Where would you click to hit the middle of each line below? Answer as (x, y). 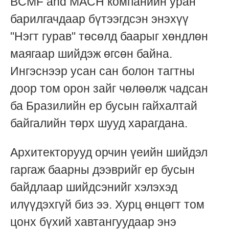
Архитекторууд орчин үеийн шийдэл (109, 152)
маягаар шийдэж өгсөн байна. (91, 53)
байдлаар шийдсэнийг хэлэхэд (94, 187)
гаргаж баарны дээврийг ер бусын (102, 170)
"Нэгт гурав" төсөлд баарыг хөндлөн (109, 36)
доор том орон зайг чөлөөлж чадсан (109, 88)
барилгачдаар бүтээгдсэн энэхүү (99, 19)
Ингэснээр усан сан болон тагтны (102, 71)
